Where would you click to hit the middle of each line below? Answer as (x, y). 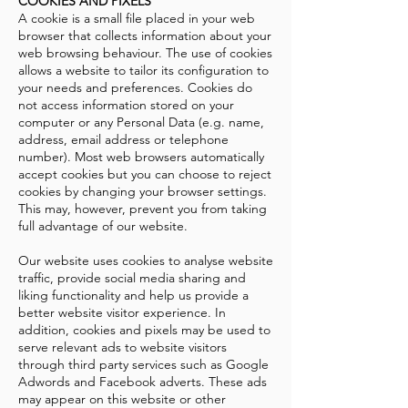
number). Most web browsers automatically (141, 157)
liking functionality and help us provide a (133, 296)
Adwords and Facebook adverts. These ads (143, 382)
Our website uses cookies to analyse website (146, 261)
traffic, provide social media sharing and (132, 278)
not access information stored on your (126, 105)
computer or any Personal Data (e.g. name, (141, 122)
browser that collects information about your (145, 36)
